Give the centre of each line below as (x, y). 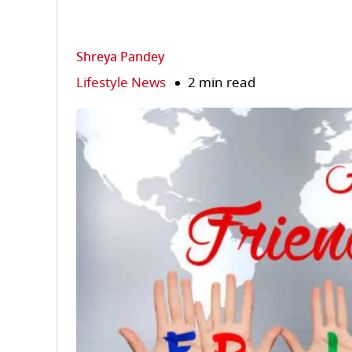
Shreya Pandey (120, 57)
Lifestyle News (121, 83)
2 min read (222, 83)
